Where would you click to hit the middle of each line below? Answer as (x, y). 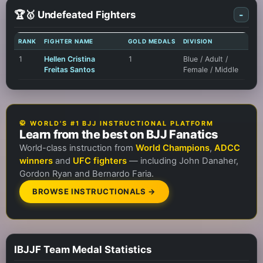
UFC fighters (100, 161)
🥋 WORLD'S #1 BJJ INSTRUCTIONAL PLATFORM (117, 124)
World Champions (172, 148)
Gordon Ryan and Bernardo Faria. (86, 174)
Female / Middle (210, 70)
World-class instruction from (77, 148)
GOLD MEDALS (151, 41)
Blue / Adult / (205, 59)
